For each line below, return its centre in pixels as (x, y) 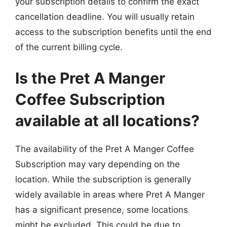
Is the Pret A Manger (90, 78)
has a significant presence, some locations (102, 210)
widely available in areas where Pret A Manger (110, 195)
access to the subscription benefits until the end (113, 32)
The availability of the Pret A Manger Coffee (105, 149)
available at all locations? (107, 121)
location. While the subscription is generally (103, 179)
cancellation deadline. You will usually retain (105, 16)
